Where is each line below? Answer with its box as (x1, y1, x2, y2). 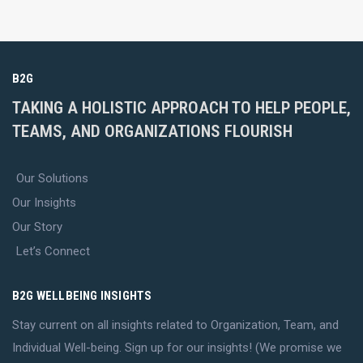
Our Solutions (16, 171, 88, 186)
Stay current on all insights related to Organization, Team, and (12, 318, 339, 332)
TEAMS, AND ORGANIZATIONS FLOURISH (12, 122, 293, 141)
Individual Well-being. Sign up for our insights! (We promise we (12, 340, 342, 355)
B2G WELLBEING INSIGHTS (12, 288, 152, 303)
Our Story (12, 220, 62, 234)
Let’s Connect (16, 244, 90, 258)
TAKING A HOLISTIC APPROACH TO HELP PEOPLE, (12, 98, 351, 117)
